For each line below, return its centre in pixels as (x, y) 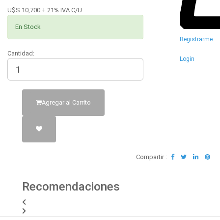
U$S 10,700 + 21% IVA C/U (45, 10)
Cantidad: (21, 53)
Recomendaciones (71, 187)
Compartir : (152, 157)
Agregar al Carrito (66, 102)
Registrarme (196, 39)
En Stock (28, 27)
